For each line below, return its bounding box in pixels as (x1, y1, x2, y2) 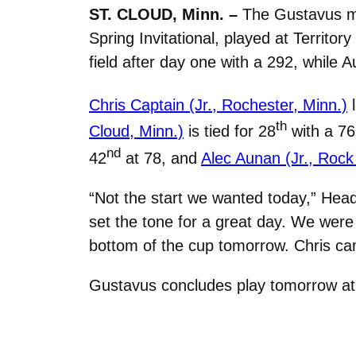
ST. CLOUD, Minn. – (89, 5, 238, 23)
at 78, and (121, 149, 201, 167)
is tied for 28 (184, 122, 276, 140)
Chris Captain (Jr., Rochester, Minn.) (89, 95, 347, 114)
